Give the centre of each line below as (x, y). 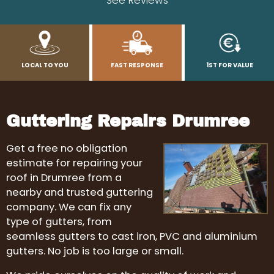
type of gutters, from (59, 221)
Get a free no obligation (67, 148)
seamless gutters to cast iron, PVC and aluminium (132, 236)
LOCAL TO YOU (45, 65)
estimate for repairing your (74, 163)
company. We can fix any (69, 207)
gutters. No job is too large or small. (95, 251)
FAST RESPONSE (137, 65)
